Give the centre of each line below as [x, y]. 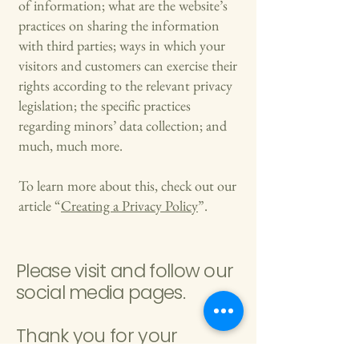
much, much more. [72, 145]
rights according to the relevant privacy [125, 85]
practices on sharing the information [119, 25]
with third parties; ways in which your [122, 45]
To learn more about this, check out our [127, 186]
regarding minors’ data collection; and [123, 125]
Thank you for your [97, 336]
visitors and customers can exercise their [128, 65]
